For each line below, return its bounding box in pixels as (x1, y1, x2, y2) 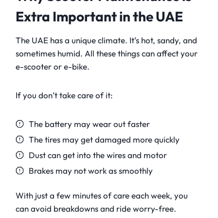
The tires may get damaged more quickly (29, 134, 180, 145)
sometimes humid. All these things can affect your (16, 48, 198, 59)
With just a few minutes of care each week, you (16, 190, 188, 201)
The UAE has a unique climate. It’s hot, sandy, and (16, 35, 197, 46)
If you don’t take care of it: (16, 90, 113, 101)
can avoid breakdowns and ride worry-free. (16, 203, 176, 214)
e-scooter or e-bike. (16, 61, 90, 72)
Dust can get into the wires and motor (29, 150, 167, 161)
